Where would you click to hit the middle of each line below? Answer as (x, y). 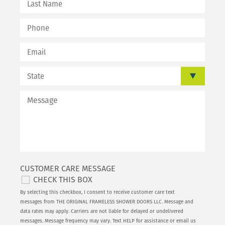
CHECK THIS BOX (63, 180)
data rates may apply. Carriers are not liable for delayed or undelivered (102, 211)
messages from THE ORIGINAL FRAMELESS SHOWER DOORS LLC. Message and (107, 202)
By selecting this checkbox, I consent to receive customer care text (97, 192)
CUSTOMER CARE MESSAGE (68, 168)
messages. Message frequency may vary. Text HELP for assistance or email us (108, 221)
